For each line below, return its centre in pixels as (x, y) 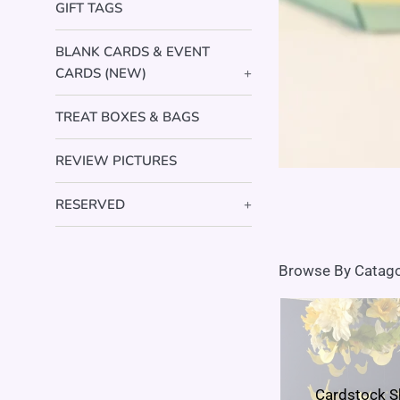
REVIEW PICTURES (116, 161)
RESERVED (90, 204)
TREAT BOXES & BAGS (127, 117)
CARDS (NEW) (101, 73)
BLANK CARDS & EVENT (133, 52)
